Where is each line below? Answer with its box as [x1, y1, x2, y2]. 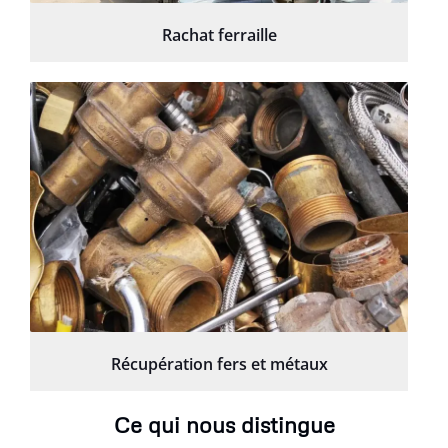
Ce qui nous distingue [113, 410, 335, 438]
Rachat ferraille [161, 23, 277, 46]
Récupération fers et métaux [110, 352, 328, 375]
